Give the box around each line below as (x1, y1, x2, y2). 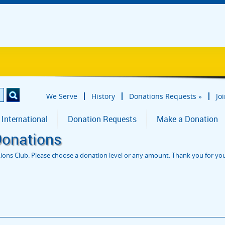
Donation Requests (68, 114, 137, 125)
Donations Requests (129, 91, 196, 101)
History (91, 91, 115, 101)
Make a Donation (157, 114, 218, 125)
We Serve (46, 91, 77, 101)
